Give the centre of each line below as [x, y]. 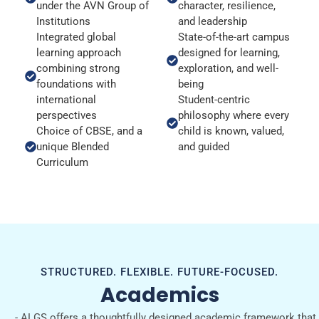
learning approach [79, 52]
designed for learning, [229, 52]
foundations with [76, 84]
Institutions [63, 21]
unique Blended [73, 146]
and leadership [213, 21]
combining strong [78, 68]
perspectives [67, 115]
